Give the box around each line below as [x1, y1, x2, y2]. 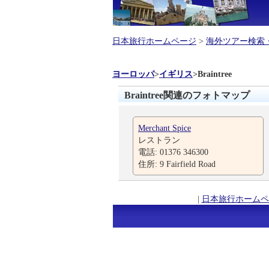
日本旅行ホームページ [112, 36, 196, 46]
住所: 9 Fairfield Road [138, 159, 216, 169]
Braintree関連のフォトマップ [124, 90, 250, 100]
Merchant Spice [138, 123, 191, 133]
